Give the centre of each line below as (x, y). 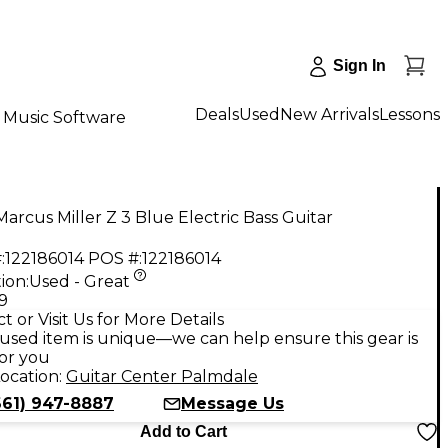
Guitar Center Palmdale (162, 376)
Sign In (359, 65)
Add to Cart (183, 431)
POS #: (115, 258)
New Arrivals (329, 114)
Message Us (232, 403)
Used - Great (79, 281)
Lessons (409, 114)
